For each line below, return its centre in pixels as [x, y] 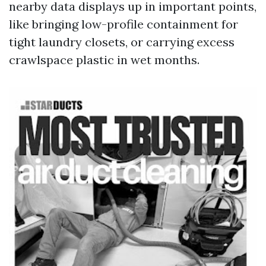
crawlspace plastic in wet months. [104, 60]
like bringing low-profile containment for [123, 24]
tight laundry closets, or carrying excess [122, 42]
